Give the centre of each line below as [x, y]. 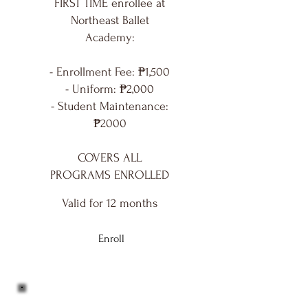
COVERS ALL [110, 157]
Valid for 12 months [110, 203]
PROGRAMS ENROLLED [110, 175]
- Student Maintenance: [110, 106]
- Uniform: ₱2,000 [110, 89]
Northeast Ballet [110, 20]
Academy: [110, 37]
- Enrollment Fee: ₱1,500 [110, 71]
